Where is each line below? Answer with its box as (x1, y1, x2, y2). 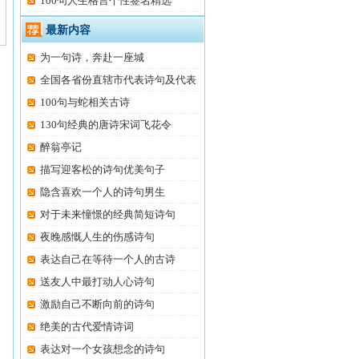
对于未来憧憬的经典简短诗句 (40, 208, 175, 220)
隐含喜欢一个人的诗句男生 (40, 186, 165, 198)
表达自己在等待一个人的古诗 (40, 253, 175, 265)
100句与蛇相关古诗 (40, 96, 130, 108)
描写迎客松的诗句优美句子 (40, 163, 165, 175)
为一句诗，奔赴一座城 (40, 51, 144, 63)
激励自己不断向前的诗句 (40, 298, 155, 310)
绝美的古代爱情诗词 (40, 321, 134, 333)
